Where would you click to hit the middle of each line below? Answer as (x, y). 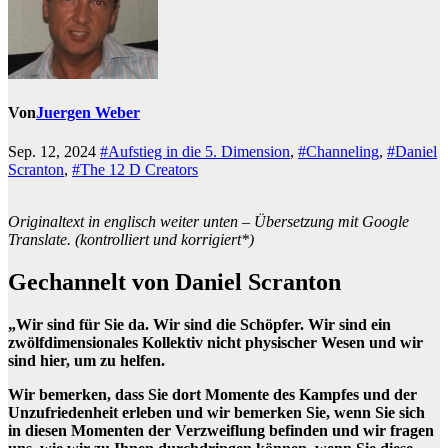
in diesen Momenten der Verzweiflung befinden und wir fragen (221, 431)
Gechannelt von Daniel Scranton (174, 282)
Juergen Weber (88, 113)
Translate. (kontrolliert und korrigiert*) (131, 240)
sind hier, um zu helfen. (86, 361)
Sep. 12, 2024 (54, 152)
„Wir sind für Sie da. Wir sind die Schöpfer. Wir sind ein (199, 325)
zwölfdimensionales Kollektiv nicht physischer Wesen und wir (215, 343)
